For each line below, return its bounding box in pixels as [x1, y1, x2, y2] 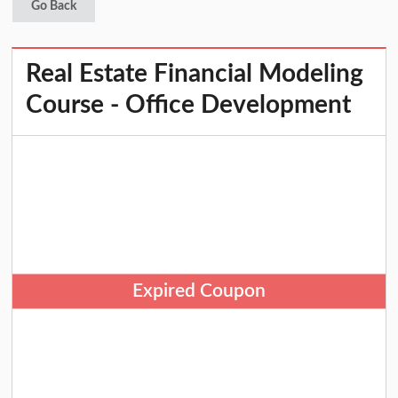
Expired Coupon [132, 282, 266, 301]
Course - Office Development [26, 92, 352, 118]
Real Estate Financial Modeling [26, 61, 364, 87]
